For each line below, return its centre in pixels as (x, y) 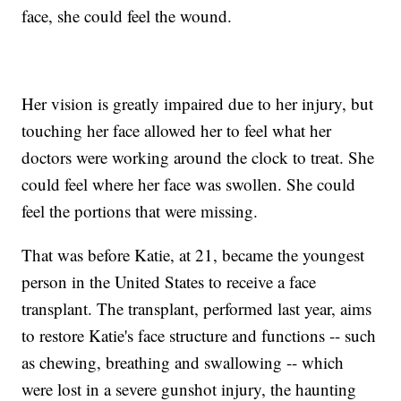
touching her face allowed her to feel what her (177, 131)
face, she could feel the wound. (127, 16)
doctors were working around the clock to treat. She (198, 158)
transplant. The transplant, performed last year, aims (197, 309)
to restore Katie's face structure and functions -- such (199, 336)
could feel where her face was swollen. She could (189, 184)
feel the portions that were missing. (140, 211)
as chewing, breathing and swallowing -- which (183, 363)
